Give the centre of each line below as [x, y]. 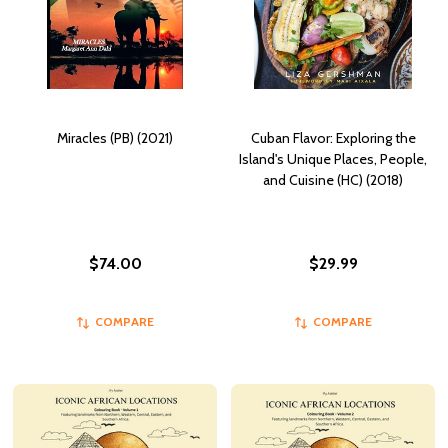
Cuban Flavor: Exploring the [333, 138]
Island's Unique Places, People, [333, 159]
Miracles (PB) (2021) [115, 138]
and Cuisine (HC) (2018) [333, 180]
